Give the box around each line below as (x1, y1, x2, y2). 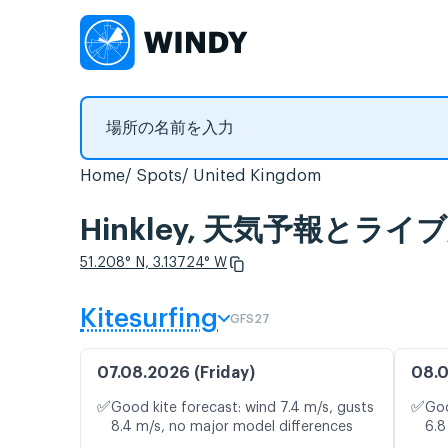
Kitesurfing (80, 306, 218, 333)
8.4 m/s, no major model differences (111, 420, 353, 435)
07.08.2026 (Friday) (97, 365, 255, 382)
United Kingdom (193, 168, 321, 184)
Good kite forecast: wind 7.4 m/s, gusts (111, 401, 374, 416)
